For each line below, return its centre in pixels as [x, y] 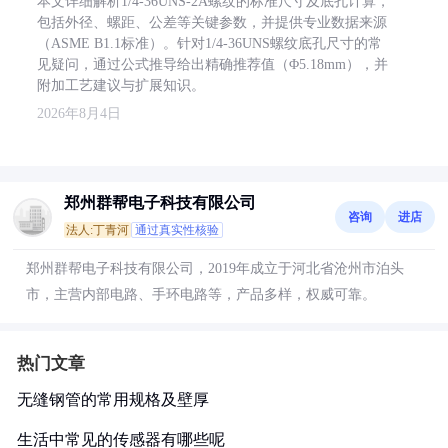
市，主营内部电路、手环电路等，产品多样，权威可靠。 [201, 294]
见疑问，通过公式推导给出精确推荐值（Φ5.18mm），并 [212, 64]
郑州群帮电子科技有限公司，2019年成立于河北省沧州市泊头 [215, 268]
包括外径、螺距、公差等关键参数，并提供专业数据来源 [212, 22]
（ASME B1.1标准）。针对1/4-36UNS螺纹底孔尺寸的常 [209, 43]
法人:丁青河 [97, 230]
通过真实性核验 [177, 230]
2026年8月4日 [79, 113]
